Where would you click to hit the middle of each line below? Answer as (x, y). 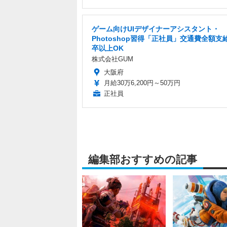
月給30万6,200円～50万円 (142, 83)
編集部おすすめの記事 (143, 160)
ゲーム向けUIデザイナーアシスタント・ (156, 29)
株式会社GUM (112, 59)
